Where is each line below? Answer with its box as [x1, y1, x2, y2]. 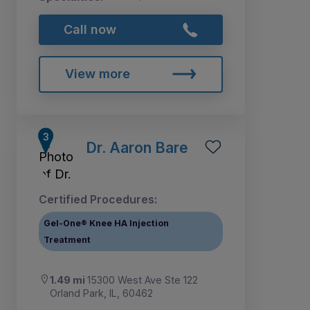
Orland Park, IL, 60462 [50, 287, 153, 300]
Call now [63, 21, 116, 37]
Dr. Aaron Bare [86, 138, 188, 157]
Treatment [44, 234, 91, 245]
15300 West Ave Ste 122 [87, 274, 198, 286]
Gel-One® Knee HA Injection [44, 217, 170, 228]
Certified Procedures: [39, 192, 157, 207]
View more [64, 66, 130, 82]
